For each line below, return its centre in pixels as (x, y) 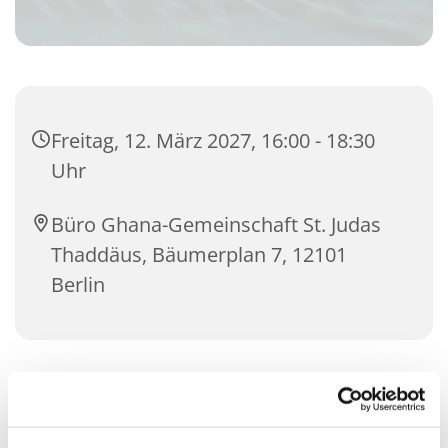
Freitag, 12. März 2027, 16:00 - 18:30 (213, 141)
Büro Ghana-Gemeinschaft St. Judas (216, 225)
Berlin (78, 285)
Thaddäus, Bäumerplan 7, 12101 (199, 255)
